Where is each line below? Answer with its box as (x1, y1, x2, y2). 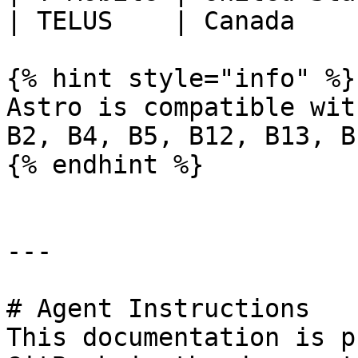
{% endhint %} (6, 150, 204, 179)
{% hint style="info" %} (6, 64, 356, 93)
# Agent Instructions (6, 294, 310, 323)
